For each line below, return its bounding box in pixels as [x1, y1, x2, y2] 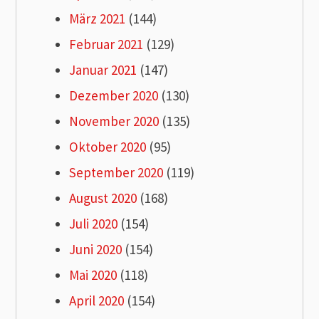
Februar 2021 [69, 36, 144, 53]
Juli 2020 [69, 215, 118, 233]
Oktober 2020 [69, 138, 147, 156]
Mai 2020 [69, 266, 117, 284]
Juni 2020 [69, 241, 122, 258]
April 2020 [69, 292, 125, 310]
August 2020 [69, 189, 137, 207]
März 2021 [69, 10, 126, 28]
